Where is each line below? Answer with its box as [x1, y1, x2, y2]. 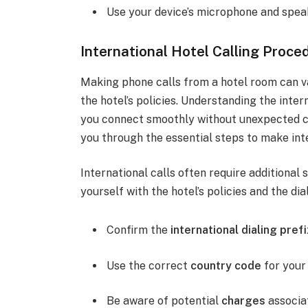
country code [190, 258, 262, 272]
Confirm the [107, 223, 171, 237]
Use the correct [107, 258, 191, 272]
